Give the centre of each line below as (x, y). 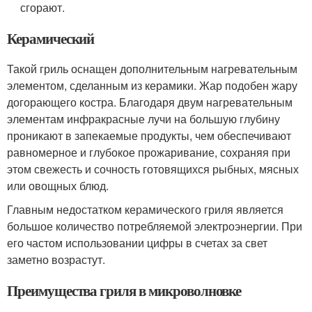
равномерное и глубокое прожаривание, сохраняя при (149, 153)
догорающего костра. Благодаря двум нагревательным (150, 102)
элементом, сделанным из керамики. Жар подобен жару (152, 86)
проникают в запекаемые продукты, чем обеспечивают (149, 136)
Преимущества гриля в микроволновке (124, 291)
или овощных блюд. (58, 186)
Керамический (51, 39)
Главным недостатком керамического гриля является (145, 210)
